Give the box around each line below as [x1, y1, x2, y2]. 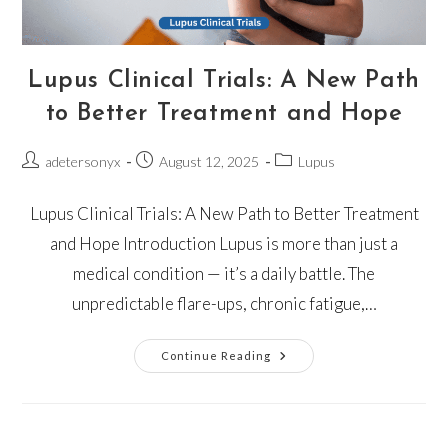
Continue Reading [161, 348, 271, 362]
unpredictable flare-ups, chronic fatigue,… [71, 292, 377, 314]
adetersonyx [45, 152, 121, 170]
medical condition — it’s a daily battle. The [73, 262, 375, 284]
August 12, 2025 [159, 152, 260, 170]
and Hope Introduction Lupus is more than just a [50, 232, 398, 254]
